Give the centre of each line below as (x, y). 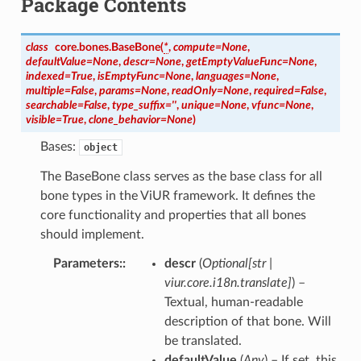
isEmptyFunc (128, 77)
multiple (45, 91)
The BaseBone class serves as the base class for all (181, 177)
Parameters (86, 264)
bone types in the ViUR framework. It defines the (177, 196)
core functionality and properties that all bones (173, 216)
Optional (225, 264)
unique (197, 106)
